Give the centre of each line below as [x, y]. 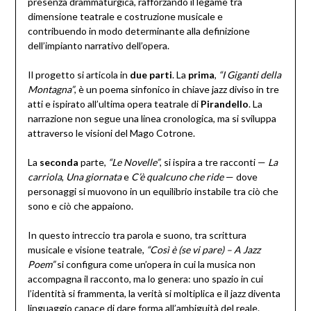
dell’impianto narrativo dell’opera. [98, 46]
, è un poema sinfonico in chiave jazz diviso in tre [176, 90]
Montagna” [51, 90]
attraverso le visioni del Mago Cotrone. [111, 133]
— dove [240, 177]
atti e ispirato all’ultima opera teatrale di [114, 104]
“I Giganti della [250, 75]
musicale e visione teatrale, [87, 250]
